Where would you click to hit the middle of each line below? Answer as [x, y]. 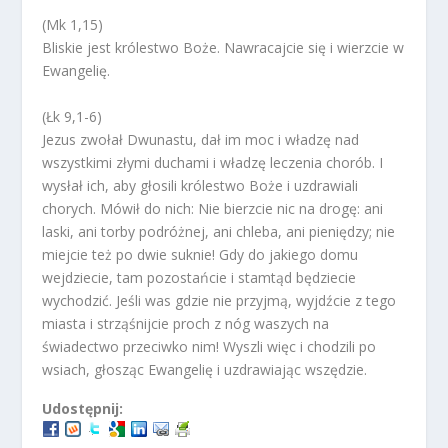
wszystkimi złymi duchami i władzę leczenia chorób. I [213, 162]
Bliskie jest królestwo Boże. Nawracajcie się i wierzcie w [223, 48]
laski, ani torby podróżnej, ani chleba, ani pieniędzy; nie [219, 231]
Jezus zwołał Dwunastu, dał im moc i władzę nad [201, 139]
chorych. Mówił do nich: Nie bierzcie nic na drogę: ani [213, 208]
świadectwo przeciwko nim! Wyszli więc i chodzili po [209, 346]
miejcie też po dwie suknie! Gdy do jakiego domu [200, 254]
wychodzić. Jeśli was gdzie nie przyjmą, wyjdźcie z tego [219, 300]
